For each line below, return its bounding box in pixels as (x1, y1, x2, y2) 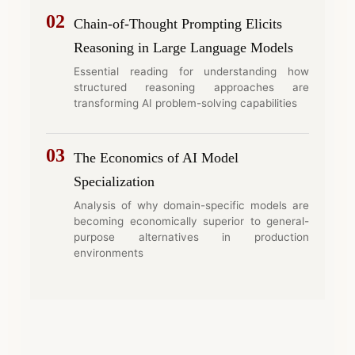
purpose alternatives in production (74, 231, 309, 243)
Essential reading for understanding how (74, 64, 309, 78)
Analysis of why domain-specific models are (74, 199, 309, 212)
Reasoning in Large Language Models (74, 39, 293, 55)
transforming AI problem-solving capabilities (74, 96, 297, 109)
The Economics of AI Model (74, 150, 239, 166)
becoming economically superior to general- (74, 215, 309, 227)
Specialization (74, 174, 155, 189)
